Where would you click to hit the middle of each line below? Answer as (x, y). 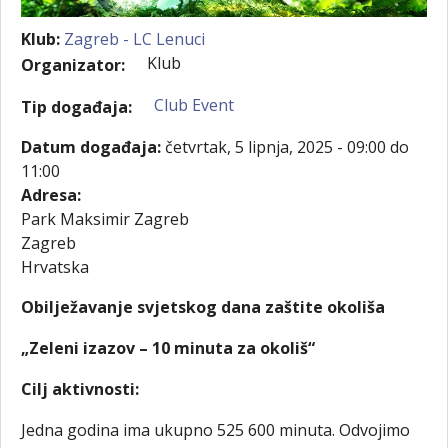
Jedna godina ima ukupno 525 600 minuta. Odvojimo (215, 430)
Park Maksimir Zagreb (105, 219)
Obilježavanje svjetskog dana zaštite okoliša (203, 307)
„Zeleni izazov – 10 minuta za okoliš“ (168, 348)
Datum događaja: (93, 147)
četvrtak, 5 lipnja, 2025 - (256, 147)
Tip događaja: (76, 107)
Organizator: (73, 65)
